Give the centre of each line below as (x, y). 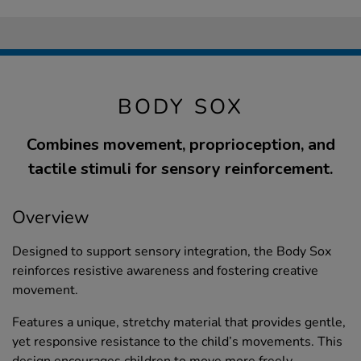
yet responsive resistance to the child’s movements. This (177, 341)
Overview (51, 217)
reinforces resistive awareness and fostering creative (165, 270)
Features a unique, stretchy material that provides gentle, (179, 322)
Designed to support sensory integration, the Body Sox (172, 251)
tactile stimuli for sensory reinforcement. (180, 168)
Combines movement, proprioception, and (180, 144)
